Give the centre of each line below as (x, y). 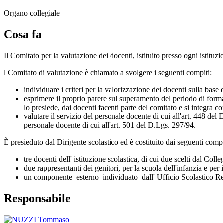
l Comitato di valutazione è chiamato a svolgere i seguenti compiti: (108, 72)
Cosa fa (23, 34)
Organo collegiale (32, 13)
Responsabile (37, 198)
